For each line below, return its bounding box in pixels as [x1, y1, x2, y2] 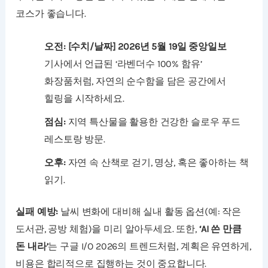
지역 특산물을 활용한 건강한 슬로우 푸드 [65, 115, 241, 127]
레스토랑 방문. [44, 133, 105, 145]
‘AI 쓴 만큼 [199, 223, 242, 234]
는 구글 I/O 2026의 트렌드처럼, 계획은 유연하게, [48, 240, 251, 252]
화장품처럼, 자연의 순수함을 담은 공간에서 [44, 75, 226, 87]
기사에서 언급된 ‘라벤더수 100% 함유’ [44, 57, 202, 69]
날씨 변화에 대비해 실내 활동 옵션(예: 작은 [58, 205, 242, 217]
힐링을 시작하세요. [44, 92, 124, 104]
